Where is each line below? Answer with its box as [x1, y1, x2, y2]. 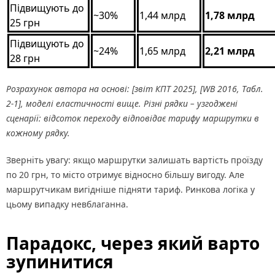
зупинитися [6, 250, 114, 274]
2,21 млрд [205, 44, 255, 58]
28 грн [10, 52, 40, 66]
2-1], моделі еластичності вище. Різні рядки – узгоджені [6, 98, 238, 110]
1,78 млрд [205, 9, 255, 23]
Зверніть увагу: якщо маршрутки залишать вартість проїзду [6, 154, 263, 166]
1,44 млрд [139, 9, 185, 23]
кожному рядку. [6, 127, 70, 139]
